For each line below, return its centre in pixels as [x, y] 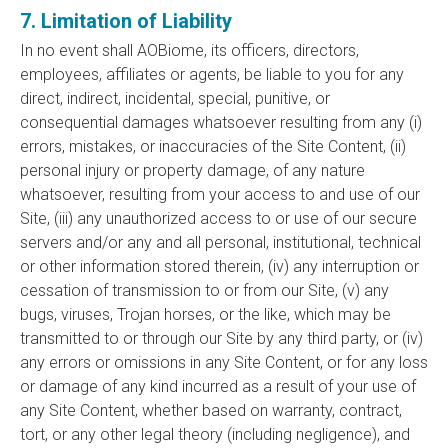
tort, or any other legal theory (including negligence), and [215, 434]
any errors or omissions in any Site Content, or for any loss [224, 362]
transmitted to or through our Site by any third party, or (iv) [221, 338]
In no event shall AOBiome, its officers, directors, [189, 50]
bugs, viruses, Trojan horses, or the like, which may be [205, 314]
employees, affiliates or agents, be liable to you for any [212, 74]
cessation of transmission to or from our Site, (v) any [204, 290]
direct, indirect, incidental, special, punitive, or [175, 98]
